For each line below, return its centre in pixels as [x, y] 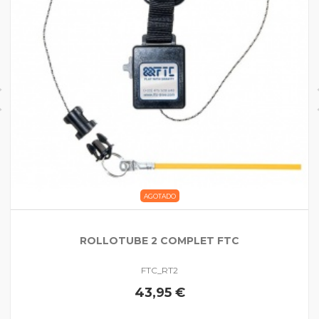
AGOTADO [159, 196]
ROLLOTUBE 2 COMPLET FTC [159, 240]
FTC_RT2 [159, 270]
